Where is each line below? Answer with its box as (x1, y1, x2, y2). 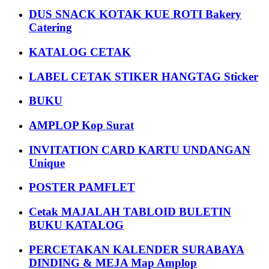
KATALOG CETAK (29, 45, 131, 58)
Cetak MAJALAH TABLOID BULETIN (29, 205, 231, 219)
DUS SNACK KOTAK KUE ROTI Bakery (29, 8, 241, 21)
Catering (29, 21, 72, 34)
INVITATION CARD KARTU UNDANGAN (29, 143, 250, 156)
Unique (29, 156, 65, 169)
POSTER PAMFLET (29, 181, 135, 194)
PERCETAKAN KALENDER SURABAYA (29, 243, 244, 256)
